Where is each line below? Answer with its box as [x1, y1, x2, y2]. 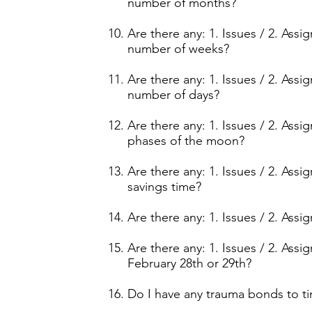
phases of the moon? [127, 133, 244, 148]
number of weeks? [127, 41, 229, 56]
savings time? [127, 179, 201, 194]
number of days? [127, 87, 219, 102]
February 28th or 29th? [127, 256, 251, 271]
